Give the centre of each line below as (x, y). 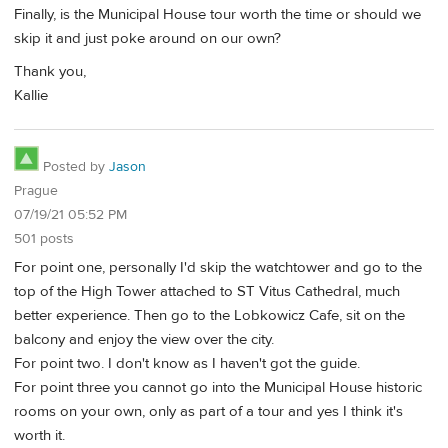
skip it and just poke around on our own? (147, 38)
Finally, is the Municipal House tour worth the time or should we (217, 14)
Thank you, (50, 72)
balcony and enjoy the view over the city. (144, 339)
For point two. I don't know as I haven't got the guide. (187, 363)
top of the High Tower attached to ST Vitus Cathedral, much (207, 291)
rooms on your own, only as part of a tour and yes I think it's (208, 411)
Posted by (74, 166)
